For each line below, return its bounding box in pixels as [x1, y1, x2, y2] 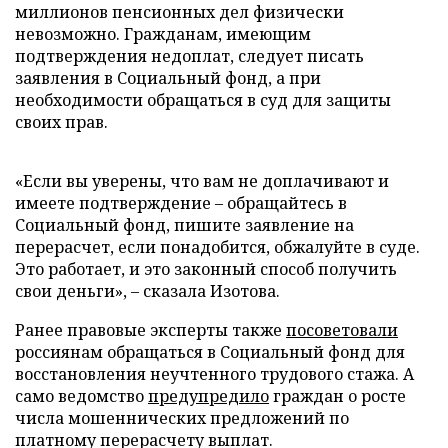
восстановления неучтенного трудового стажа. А [15, 362, 414, 385]
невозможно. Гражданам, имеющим [15, 22, 311, 45]
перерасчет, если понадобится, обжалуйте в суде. [15, 235, 420, 258]
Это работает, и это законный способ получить [15, 257, 397, 280]
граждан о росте [269, 384, 406, 407]
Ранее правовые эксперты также [15, 318, 286, 341]
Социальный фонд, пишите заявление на [15, 213, 354, 236]
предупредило [148, 384, 269, 407]
